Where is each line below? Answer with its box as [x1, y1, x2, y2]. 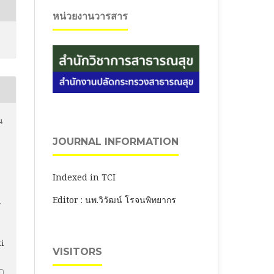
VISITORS [53, 245, 102, 257]
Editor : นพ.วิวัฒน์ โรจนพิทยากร [53, 193, 176, 206]
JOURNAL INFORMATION [53, 135, 179, 147]
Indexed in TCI [53, 171, 116, 183]
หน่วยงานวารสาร [53, 10, 128, 22]
